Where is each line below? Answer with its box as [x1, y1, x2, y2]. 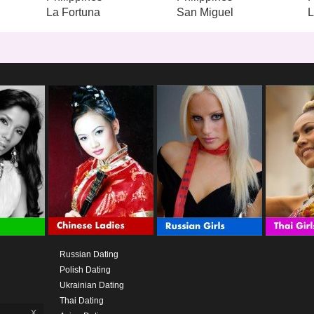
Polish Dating [59, 264, 111, 275]
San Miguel [177, 6, 234, 18]
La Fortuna [46, 6, 100, 18]
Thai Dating [59, 295, 104, 306]
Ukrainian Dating [59, 280, 124, 290]
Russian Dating [59, 249, 118, 259]
